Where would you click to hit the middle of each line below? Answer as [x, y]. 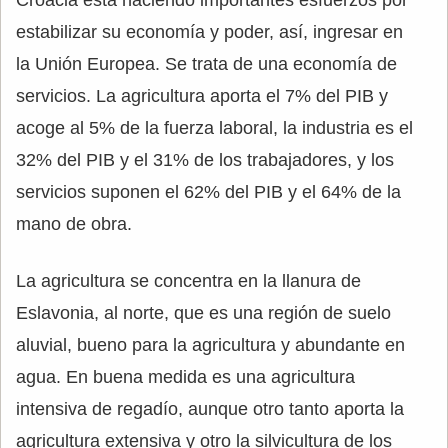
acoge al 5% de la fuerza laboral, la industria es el [214, 127]
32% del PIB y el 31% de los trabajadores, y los [205, 159]
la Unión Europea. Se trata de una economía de [206, 63]
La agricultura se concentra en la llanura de [188, 280]
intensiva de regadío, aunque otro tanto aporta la [210, 408]
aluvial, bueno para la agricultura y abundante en [210, 344]
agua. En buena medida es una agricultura [185, 376]
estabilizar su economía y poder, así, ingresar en [209, 31]
